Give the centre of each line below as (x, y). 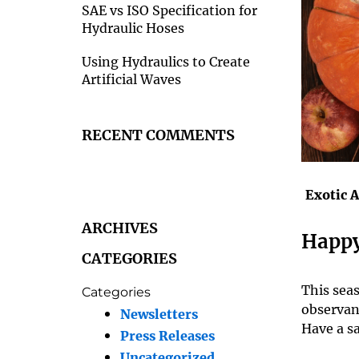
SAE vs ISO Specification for (169, 10)
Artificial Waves (131, 79)
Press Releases (167, 336)
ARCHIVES (120, 228)
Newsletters (159, 314)
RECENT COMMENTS (158, 135)
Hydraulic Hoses (133, 28)
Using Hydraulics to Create (166, 62)
